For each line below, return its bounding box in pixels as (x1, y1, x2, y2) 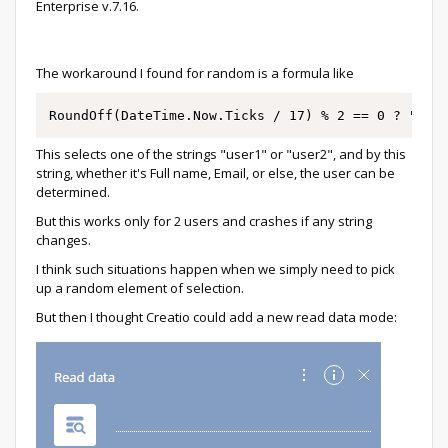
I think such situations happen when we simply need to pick (36, 259, 395, 278)
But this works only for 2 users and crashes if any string (36, 211, 372, 230)
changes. (36, 230, 91, 249)
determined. (36, 182, 110, 201)
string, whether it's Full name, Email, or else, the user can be (36, 163, 395, 182)
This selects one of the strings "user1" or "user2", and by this (36, 144, 406, 163)
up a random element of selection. (36, 278, 244, 297)
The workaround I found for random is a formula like (36, 64, 354, 82)
